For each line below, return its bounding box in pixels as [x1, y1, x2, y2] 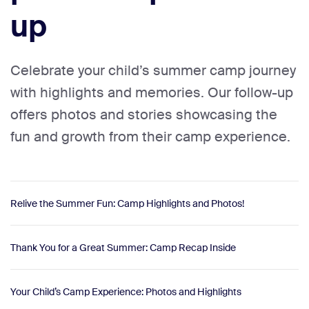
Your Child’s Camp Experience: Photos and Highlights [10, 285, 241, 298]
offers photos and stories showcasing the [10, 106, 277, 124]
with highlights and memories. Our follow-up [10, 83, 293, 102]
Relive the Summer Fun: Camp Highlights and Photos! [10, 197, 244, 210]
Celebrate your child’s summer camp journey [10, 61, 296, 80]
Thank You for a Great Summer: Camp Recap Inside [10, 241, 236, 254]
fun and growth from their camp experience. [10, 128, 290, 146]
